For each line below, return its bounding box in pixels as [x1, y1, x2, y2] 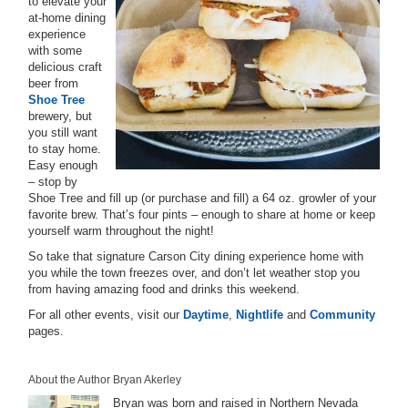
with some [28, 44, 82, 57]
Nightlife [236, 308, 283, 321]
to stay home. [28, 142, 101, 156]
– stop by [28, 175, 77, 189]
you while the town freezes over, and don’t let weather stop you [28, 266, 360, 280]
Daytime [183, 308, 229, 321]
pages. [28, 324, 64, 338]
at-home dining [28, 11, 106, 25]
